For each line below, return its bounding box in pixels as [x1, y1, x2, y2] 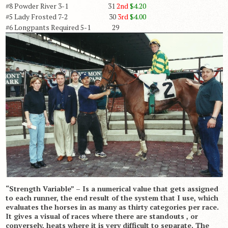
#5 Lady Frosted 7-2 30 [5, 12, 118, 22]
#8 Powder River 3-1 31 [5, 1, 117, 11]
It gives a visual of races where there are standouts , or [5, 211, 198, 221]
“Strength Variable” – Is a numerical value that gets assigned [5, 183, 218, 193]
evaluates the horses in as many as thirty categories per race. [5, 202, 219, 212]
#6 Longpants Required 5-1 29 [5, 22, 119, 33]
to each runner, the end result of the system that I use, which [5, 192, 218, 203]
